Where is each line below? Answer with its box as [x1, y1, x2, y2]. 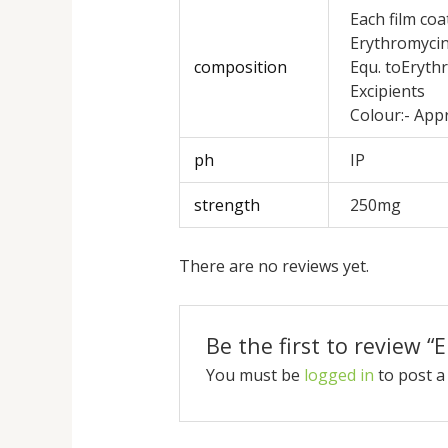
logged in [304, 364, 375, 387]
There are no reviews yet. [178, 255, 369, 278]
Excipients [350, 80, 426, 103]
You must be [206, 364, 305, 387]
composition [194, 56, 288, 79]
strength [194, 194, 261, 217]
